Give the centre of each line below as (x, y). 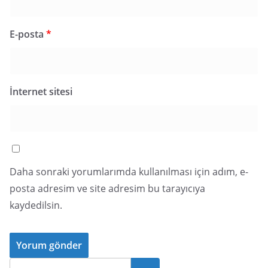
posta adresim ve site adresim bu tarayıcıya (107, 188)
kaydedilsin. (36, 205)
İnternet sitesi (41, 92)
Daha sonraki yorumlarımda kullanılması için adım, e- (129, 172)
